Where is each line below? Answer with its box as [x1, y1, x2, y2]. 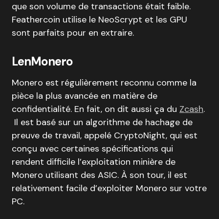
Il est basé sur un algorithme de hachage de [12, 116, 193, 128]
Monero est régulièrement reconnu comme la [12, 77, 197, 88]
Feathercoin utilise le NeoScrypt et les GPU [12, 14, 187, 25]
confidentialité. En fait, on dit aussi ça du [12, 103, 179, 115]
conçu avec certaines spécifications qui [12, 143, 173, 154]
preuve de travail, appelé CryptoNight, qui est [12, 130, 197, 141]
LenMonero [12, 54, 73, 69]
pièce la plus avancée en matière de [12, 90, 157, 102]
